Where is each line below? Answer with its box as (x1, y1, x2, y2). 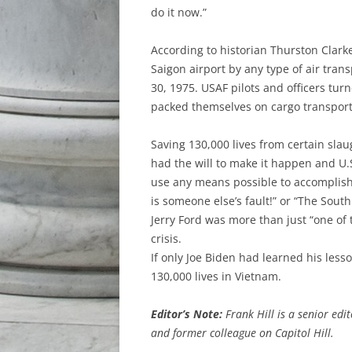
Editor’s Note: (151, 306, 222, 321)
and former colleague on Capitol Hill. (151, 325, 334, 340)
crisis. (151, 231, 181, 246)
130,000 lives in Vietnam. (151, 269, 281, 284)
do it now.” (151, 5, 207, 20)
